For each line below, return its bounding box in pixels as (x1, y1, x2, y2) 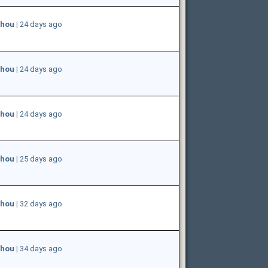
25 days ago (19, 154, 62, 163)
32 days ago (19, 199, 62, 208)
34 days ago (19, 243, 62, 253)
